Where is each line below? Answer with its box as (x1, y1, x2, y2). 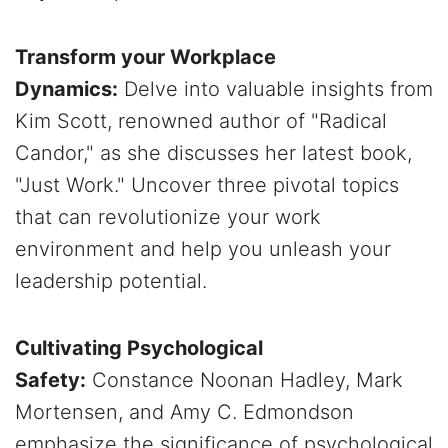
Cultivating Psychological (15, 336, 263, 361)
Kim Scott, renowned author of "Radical (15, 109, 387, 134)
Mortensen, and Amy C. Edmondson (15, 400, 354, 425)
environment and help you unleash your (15, 237, 391, 262)
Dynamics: (15, 77, 118, 102)
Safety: (15, 368, 86, 393)
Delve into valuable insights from (118, 77, 433, 102)
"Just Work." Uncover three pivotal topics (15, 173, 399, 198)
